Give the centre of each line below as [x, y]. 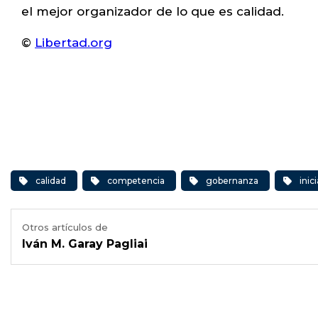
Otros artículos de [65, 227]
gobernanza [232, 181]
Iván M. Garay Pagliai [85, 244]
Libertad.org [73, 43]
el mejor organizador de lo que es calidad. [153, 11]
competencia [136, 181]
